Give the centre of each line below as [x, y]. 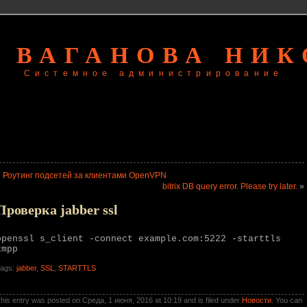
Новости [257, 300]
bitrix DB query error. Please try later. [230, 186]
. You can [287, 300]
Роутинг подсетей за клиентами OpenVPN [85, 175]
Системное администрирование [153, 73]
